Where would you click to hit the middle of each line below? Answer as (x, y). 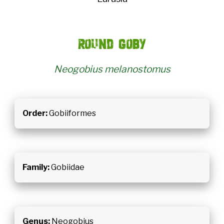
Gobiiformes (71, 113)
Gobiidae (67, 167)
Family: (36, 167)
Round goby (112, 44)
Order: (35, 113)
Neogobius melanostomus (112, 69)
